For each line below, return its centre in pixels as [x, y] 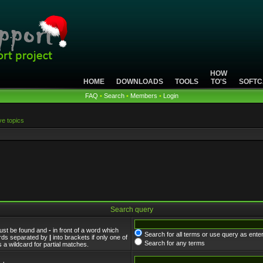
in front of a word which [85, 230]
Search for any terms [175, 243]
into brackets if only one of [89, 237]
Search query [131, 210]
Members [144, 96]
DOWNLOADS [140, 82]
